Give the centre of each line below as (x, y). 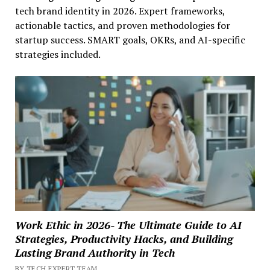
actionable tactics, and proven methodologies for (122, 25)
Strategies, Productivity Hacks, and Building (124, 238)
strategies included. (58, 54)
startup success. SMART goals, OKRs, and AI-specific (130, 39)
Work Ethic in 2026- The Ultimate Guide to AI (128, 224)
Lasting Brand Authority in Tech (95, 252)
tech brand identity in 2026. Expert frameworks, (120, 11)
